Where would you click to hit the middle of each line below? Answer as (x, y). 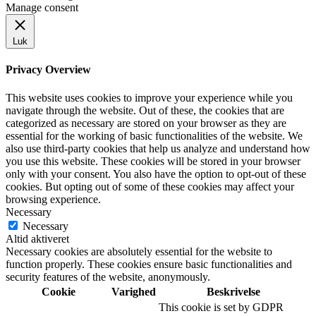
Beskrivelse (233, 291)
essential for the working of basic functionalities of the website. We (154, 135)
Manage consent (42, 8)
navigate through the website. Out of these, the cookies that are (145, 110)
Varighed (134, 291)
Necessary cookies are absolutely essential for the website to (139, 251)
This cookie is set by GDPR (221, 307)
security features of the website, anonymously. (108, 276)
